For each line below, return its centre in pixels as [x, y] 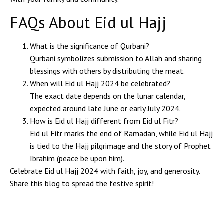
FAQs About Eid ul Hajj [88, 22]
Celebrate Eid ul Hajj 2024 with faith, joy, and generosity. [105, 171]
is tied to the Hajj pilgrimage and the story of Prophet [120, 146]
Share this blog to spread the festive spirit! [82, 183]
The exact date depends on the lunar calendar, [108, 96]
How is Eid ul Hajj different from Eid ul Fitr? [104, 121]
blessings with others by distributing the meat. [107, 71]
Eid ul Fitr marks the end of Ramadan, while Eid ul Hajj [121, 133]
